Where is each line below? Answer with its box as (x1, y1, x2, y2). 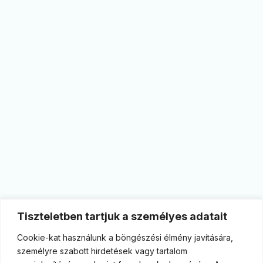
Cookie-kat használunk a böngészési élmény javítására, (17, 232, 233, 242)
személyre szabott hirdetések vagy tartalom (17, 245, 187, 256)
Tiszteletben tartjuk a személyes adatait (17, 210, 227, 222)
